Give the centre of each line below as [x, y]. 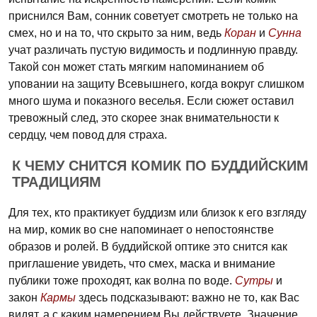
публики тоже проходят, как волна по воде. [122, 281]
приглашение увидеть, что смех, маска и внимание [142, 264]
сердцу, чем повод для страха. [88, 135]
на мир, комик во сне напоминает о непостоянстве [141, 230]
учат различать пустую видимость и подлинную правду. [153, 50]
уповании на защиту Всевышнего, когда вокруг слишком [156, 84]
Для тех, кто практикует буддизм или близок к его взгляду [157, 213]
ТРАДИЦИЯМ [57, 182]
